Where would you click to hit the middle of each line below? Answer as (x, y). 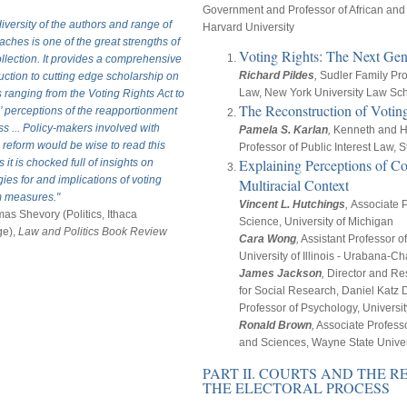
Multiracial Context (294, 185)
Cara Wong (268, 239)
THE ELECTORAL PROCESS (296, 388)
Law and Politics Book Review (93, 231)
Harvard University (248, 28)
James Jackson (280, 274)
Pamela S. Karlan (283, 130)
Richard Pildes (277, 76)
